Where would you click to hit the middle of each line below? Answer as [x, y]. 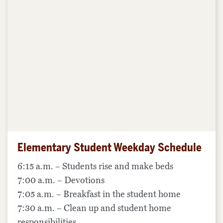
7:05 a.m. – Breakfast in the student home [99, 194]
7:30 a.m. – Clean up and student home [94, 208]
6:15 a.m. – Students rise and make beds [95, 166]
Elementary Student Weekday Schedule [110, 147]
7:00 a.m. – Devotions [61, 180]
